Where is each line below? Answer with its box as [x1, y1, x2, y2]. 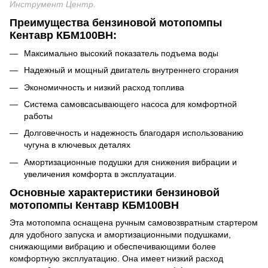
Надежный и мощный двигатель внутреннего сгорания [24, 65, 239, 75]
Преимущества [10, 17, 92, 29]
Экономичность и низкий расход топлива [24, 82, 184, 92]
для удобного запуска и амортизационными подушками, [10, 230, 231, 240]
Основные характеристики [10, 186, 156, 199]
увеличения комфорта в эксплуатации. [24, 169, 176, 179]
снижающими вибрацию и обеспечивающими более [10, 242, 216, 252]
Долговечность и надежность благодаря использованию [24, 128, 243, 138]
